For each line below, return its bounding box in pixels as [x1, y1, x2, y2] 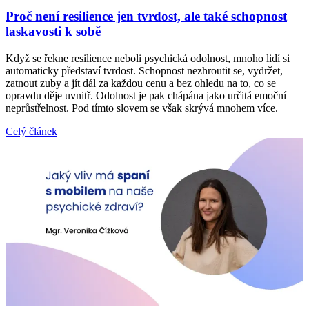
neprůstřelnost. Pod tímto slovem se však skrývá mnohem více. [6, 101, 278, 114]
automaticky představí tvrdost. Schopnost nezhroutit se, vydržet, [6, 64, 283, 77]
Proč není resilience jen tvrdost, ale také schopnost [6, 9, 287, 24]
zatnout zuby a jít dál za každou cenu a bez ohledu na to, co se [6, 77, 276, 89]
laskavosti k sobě [6, 24, 101, 39]
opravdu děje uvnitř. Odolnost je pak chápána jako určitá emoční [6, 89, 286, 101]
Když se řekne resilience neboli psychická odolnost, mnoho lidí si [6, 52, 290, 64]
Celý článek [6, 125, 57, 137]
